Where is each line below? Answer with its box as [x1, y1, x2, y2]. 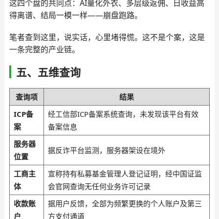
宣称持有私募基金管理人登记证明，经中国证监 [47, 169, 202, 178]
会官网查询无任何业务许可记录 [47, 181, 151, 191]
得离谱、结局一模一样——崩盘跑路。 [9, 10, 142, 21]
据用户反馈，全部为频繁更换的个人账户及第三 [47, 198, 202, 208]
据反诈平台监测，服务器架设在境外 [47, 145, 165, 155]
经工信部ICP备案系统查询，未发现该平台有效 [47, 109, 198, 119]
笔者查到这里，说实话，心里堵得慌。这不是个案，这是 [9, 32, 205, 43]
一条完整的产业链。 [9, 44, 80, 55]
